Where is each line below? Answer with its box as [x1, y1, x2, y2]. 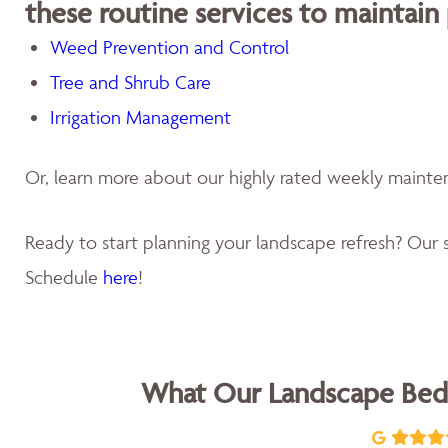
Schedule [25, 265, 103, 289]
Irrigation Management [50, 105, 231, 129]
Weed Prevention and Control [50, 35, 289, 59]
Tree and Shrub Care [50, 70, 211, 94]
